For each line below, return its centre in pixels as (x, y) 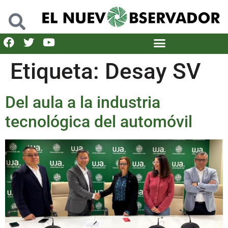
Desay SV (153, 71)
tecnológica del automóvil (99, 121)
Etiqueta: (58, 71)
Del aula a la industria (83, 102)
